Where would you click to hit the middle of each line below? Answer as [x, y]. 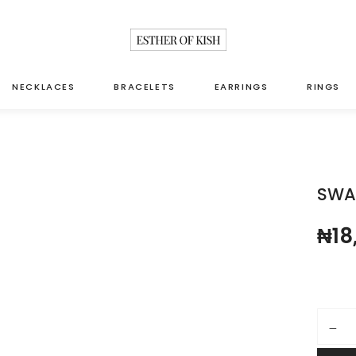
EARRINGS [241, 87]
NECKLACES [44, 87]
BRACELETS [145, 87]
